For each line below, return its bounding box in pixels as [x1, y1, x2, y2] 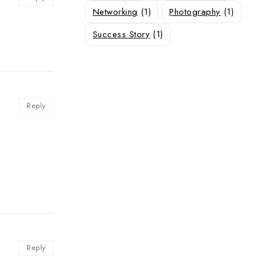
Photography [169, 5, 221, 18]
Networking [92, 5, 138, 18]
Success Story [92, 27, 150, 41]
